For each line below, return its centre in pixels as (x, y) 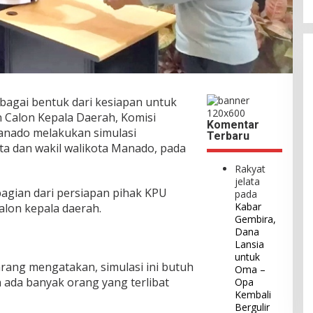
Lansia (250, 244)
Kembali (253, 294)
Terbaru (228, 136)
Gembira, (256, 219)
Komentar (233, 124)
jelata (248, 181)
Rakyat (250, 168)
